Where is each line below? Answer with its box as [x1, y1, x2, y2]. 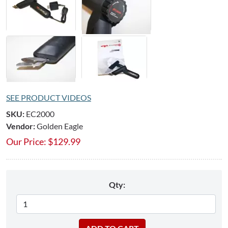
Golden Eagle [37, 121, 83, 131]
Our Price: [6, 135, 46, 147]
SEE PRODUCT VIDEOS [6, 92, 91, 102]
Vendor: [6, 121, 35, 131]
